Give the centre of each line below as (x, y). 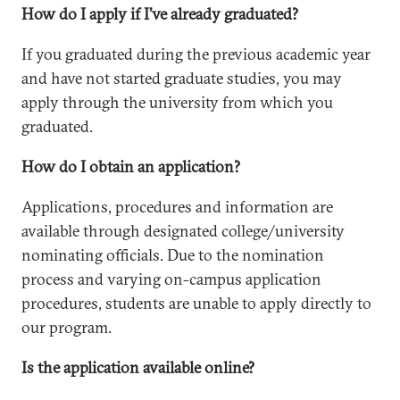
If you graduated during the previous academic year (196, 54)
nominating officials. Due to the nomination (173, 255)
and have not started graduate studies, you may (182, 78)
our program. (67, 327)
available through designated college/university (183, 231)
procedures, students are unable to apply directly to (196, 303)
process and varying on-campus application (171, 279)
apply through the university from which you (177, 102)
